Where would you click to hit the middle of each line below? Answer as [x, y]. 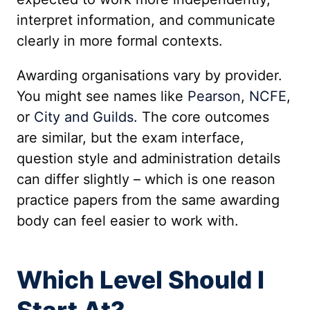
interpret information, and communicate [146, 20]
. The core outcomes [201, 117]
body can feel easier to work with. [128, 221]
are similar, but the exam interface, [130, 138]
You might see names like [102, 96]
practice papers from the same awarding [148, 200]
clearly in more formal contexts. [120, 41]
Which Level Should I [140, 280]
